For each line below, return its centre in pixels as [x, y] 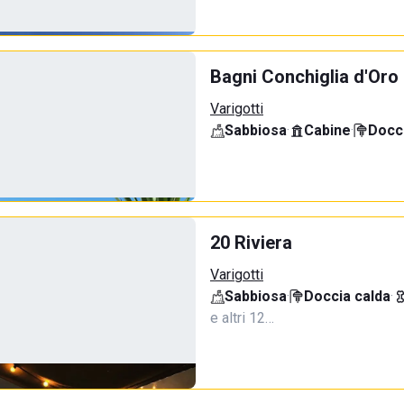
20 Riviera [251, 243]
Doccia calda [347, 296]
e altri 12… [242, 318]
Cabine [327, 130]
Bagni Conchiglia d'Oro [304, 77]
